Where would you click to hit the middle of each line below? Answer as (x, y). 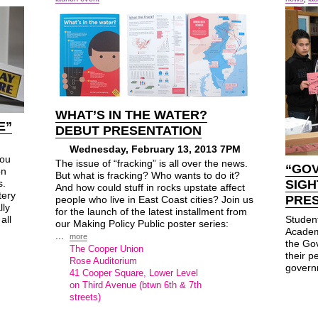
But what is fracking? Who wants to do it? (148, 175)
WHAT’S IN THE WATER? (131, 115)
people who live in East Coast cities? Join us (154, 199)
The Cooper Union (106, 249)
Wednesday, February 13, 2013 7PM (155, 149)
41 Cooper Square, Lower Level (134, 273)
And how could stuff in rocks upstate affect (150, 187)
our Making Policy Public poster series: (142, 224)
